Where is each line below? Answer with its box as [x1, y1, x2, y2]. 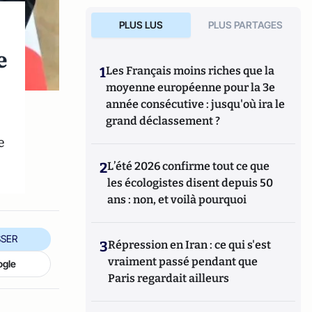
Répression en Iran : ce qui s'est [108, 238, 272, 251]
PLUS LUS [118, 19, 163, 31]
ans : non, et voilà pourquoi [107, 193, 247, 206]
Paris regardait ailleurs [108, 272, 230, 285]
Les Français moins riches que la [106, 64, 275, 77]
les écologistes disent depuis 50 [107, 176, 274, 189]
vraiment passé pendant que [108, 255, 258, 268]
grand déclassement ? [106, 114, 221, 127]
